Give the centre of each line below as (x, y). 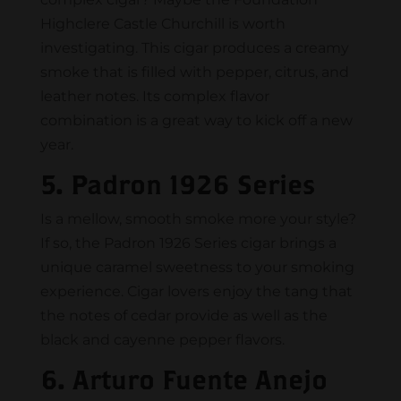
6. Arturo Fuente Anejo (183, 380)
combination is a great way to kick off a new (196, 121)
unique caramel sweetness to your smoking (197, 268)
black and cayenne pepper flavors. (162, 340)
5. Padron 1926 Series (177, 184)
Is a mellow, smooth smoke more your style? (198, 219)
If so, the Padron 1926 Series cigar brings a (188, 243)
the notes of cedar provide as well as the (183, 316)
